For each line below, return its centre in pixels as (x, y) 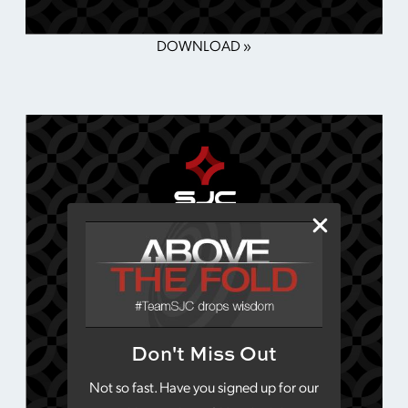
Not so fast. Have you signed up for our (204, 387)
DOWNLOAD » (204, 45)
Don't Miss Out (204, 354)
